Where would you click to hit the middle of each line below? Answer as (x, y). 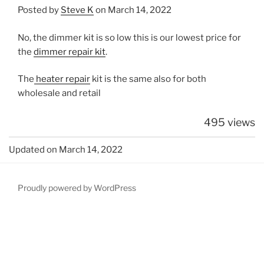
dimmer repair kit (70, 52)
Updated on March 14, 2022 (66, 149)
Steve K (77, 10)
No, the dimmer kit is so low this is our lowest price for (129, 37)
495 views (230, 122)
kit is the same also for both (148, 79)
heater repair (62, 79)
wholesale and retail (59, 93)
